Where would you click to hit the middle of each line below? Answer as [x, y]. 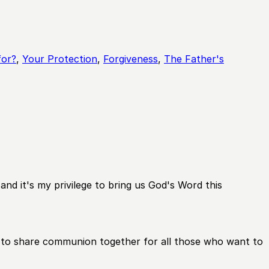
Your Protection [60, 59]
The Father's [194, 59]
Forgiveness [131, 59]
